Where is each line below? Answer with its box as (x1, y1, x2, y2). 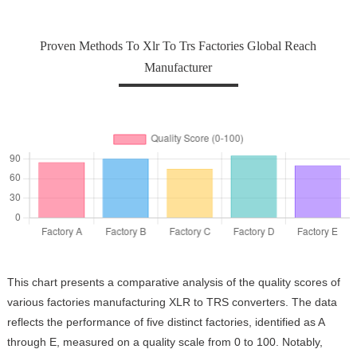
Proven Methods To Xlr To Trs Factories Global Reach (40, 38, 317, 53)
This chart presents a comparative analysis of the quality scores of (6, 276, 340, 289)
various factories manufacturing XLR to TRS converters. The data (6, 296, 337, 309)
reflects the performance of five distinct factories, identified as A (6, 316, 324, 329)
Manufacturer (144, 60, 213, 74)
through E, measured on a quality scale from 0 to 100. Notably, (6, 335, 323, 349)
